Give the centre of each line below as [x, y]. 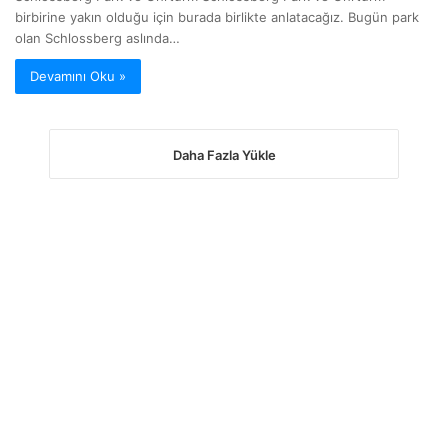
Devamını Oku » [78, 76]
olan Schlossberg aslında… [97, 38]
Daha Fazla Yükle [224, 155]
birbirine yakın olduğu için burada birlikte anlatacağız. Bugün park [217, 17]
